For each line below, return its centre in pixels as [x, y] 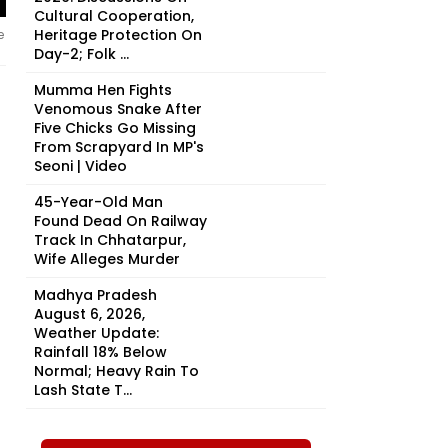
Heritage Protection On [118, 35]
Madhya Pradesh [95, 295]
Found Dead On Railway [120, 221]
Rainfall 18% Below [100, 352]
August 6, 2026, [89, 314]
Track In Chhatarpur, [110, 240]
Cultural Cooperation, [114, 16]
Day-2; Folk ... [81, 54]
